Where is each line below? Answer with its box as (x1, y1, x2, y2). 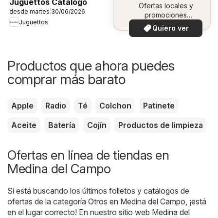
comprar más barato (7, 71, 125, 88)
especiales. (147, 20, 184, 29)
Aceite (11, 120, 36, 130)
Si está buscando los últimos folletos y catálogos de (7, 186, 189, 196)
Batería (48, 120, 75, 130)
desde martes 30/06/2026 (9, 8, 85, 16)
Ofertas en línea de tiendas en (7, 147, 169, 163)
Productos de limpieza (118, 120, 203, 130)
